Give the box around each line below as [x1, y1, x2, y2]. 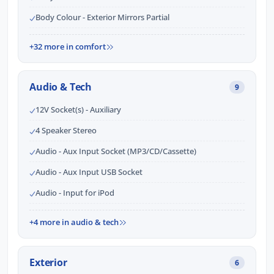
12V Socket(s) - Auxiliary [35, 104, 121, 116]
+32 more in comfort [29, 41, 106, 53]
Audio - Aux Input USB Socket [35, 166, 143, 178]
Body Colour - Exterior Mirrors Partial [35, 12, 169, 23]
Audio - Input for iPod [35, 187, 114, 199]
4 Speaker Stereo [35, 125, 97, 136]
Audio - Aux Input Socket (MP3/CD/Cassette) [35, 146, 196, 157]
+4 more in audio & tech [29, 217, 119, 228]
